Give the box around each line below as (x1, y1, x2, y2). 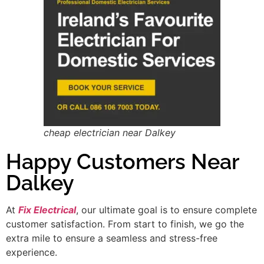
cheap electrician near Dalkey (44, 126, 176, 138)
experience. (6, 246, 57, 258)
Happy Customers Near (6, 148, 239, 174)
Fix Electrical (18, 203, 76, 216)
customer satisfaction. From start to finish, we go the (6, 217, 244, 230)
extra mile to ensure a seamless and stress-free (6, 232, 217, 244)
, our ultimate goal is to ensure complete (76, 203, 257, 216)
